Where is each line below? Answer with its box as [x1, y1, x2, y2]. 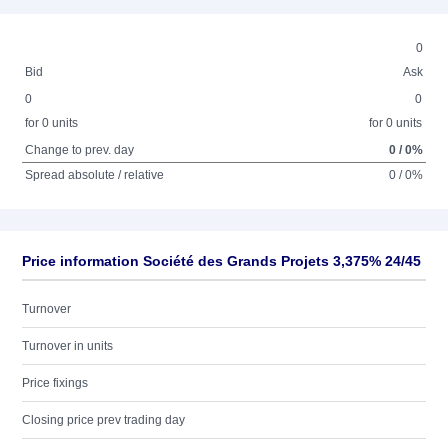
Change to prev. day [25, 143, 135, 157]
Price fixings [22, 376, 88, 390]
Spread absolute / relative [25, 168, 165, 182]
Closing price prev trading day [22, 413, 185, 427]
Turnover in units [22, 339, 113, 353]
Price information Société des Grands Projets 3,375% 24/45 [22, 253, 421, 269]
